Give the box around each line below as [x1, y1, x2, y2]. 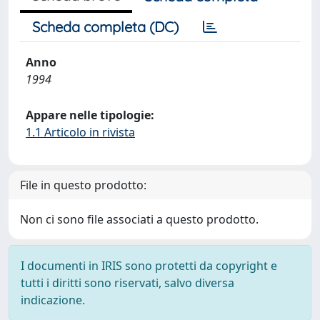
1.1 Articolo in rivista [26, 124, 135, 140]
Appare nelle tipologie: [26, 107, 154, 123]
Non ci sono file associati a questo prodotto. [20, 211, 259, 227]
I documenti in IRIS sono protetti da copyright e [21, 258, 277, 274]
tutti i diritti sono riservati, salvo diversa [21, 275, 234, 291]
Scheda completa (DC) [32, 18, 179, 36]
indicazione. [21, 292, 85, 308]
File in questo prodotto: [20, 177, 146, 193]
